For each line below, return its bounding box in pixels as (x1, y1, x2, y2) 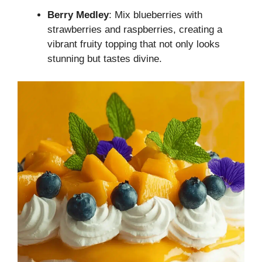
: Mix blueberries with (109, 9, 202, 21)
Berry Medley (47, 9, 109, 21)
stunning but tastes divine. (47, 53, 162, 65)
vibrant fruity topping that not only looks (47, 39, 220, 50)
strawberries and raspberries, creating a (47, 24, 222, 36)
